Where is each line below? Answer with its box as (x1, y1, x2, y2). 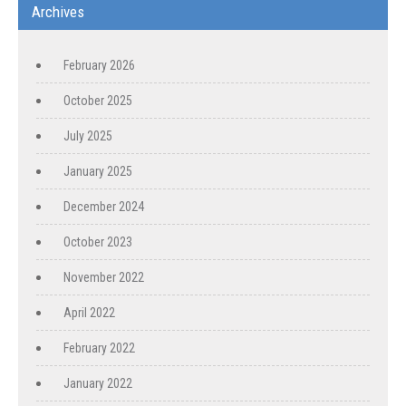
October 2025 (63, 93, 132, 108)
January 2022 (63, 376, 132, 391)
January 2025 (63, 164, 132, 179)
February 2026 (63, 58, 135, 72)
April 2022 (63, 305, 115, 320)
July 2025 (63, 129, 112, 143)
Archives (32, 3, 84, 21)
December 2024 (63, 199, 144, 214)
